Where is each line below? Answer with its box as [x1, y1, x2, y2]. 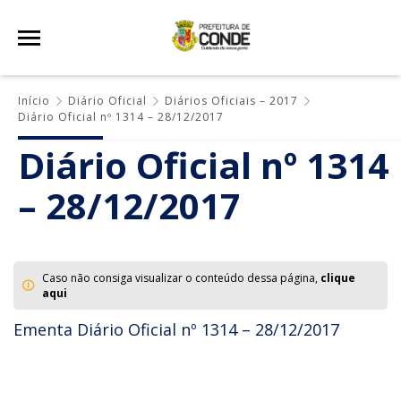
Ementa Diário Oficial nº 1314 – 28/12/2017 [13, 319, 339, 340]
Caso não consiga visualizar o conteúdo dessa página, [42, 270, 320, 286]
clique [320, 270, 355, 286]
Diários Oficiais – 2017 [165, 93, 298, 108]
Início [18, 93, 50, 108]
